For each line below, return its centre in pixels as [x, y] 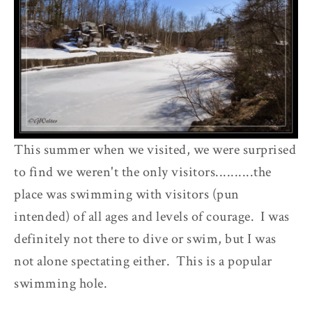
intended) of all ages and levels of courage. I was [152, 217]
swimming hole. [61, 284]
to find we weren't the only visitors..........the [143, 172]
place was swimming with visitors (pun [127, 195]
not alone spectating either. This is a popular [143, 262]
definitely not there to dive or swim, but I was [145, 239]
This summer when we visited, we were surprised [155, 150]
